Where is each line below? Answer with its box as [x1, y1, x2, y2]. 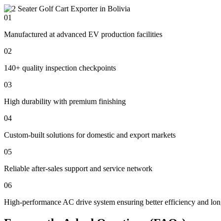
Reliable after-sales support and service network [4, 164, 152, 173]
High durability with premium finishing [4, 97, 126, 106]
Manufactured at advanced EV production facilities [4, 30, 162, 39]
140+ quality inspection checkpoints [4, 64, 116, 73]
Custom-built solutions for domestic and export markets [4, 131, 176, 140]
